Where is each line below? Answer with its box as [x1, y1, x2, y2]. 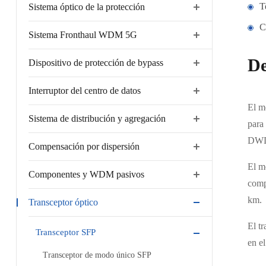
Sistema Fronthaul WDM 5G [28, 30, 137, 40]
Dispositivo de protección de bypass [28, 58, 163, 68]
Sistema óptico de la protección [28, 2, 145, 12]
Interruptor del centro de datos [28, 85, 141, 96]
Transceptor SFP [35, 227, 96, 237]
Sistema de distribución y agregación [28, 113, 166, 123]
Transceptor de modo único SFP [42, 251, 151, 259]
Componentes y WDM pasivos [28, 169, 144, 179]
